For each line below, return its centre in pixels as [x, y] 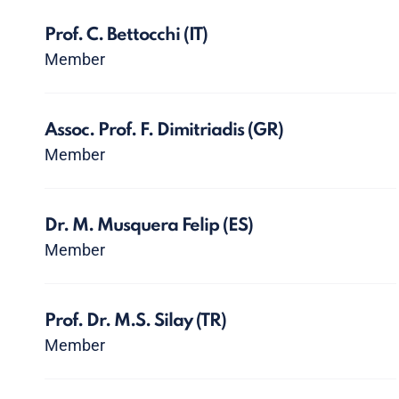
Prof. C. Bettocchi [114, 36]
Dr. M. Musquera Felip [134, 226]
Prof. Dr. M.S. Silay [120, 322]
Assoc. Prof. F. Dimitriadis [146, 131]
